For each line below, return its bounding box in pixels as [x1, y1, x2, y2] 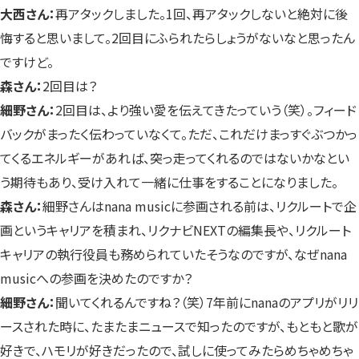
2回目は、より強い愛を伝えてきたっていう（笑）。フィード [55, 99, 357, 119]
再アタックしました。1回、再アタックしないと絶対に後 [55, 3, 348, 23]
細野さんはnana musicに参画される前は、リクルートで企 [42, 196, 357, 216]
